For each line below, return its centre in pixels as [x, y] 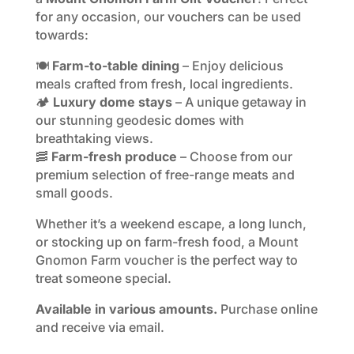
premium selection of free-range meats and [165, 175]
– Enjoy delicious [231, 66]
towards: [62, 35]
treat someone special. [103, 278]
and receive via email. [100, 327]
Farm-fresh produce [114, 156]
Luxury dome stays [112, 102]
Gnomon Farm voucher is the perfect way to [166, 260]
